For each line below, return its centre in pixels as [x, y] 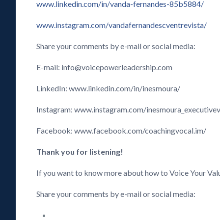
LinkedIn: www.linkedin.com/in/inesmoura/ [109, 88]
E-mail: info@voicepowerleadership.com [105, 67]
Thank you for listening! [80, 151]
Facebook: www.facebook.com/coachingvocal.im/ [122, 130]
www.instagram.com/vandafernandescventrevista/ [122, 25]
